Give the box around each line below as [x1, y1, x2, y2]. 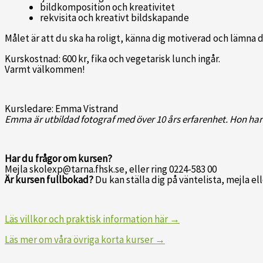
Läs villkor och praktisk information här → [5, 213, 180, 226]
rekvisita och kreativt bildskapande [40, 11, 189, 25]
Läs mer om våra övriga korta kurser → [5, 233, 165, 247]
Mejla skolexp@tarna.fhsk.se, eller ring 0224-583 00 [5, 163, 217, 176]
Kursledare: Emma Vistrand [5, 102, 119, 116]
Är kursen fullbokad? [5, 173, 95, 187]
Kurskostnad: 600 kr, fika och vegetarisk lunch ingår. [5, 52, 220, 66]
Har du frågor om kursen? [5, 152, 112, 166]
